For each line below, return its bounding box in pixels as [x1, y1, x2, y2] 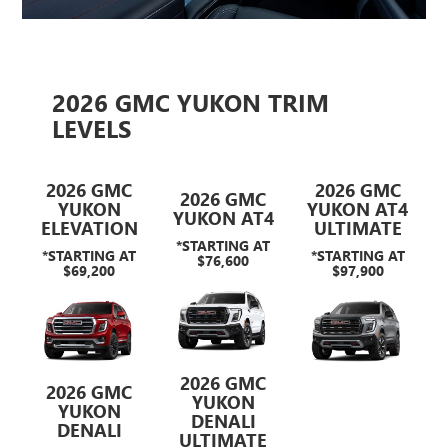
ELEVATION [40, 215, 138, 240]
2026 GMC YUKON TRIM [52, 85, 330, 118]
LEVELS [52, 111, 132, 144]
